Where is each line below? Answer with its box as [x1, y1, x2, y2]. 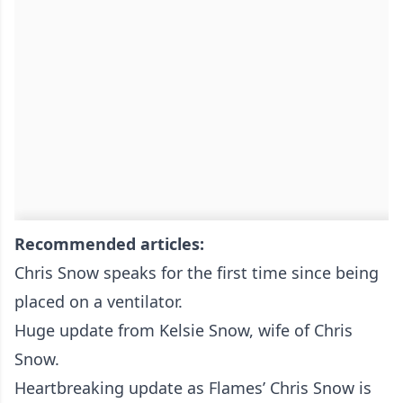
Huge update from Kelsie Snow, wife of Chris [14, 319, 353, 342]
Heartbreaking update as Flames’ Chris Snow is [14, 377, 372, 399]
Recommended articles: [14, 233, 204, 255]
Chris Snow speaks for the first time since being [14, 262, 379, 284]
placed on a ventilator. [14, 291, 183, 313]
